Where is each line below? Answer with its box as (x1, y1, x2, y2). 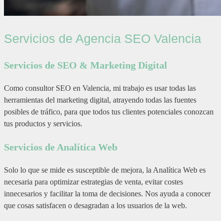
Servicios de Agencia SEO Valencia (4, 31, 201, 45)
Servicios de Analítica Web (4, 142, 117, 153)
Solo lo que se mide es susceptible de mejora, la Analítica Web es (4, 166, 206, 175)
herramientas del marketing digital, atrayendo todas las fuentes (4, 96, 196, 105)
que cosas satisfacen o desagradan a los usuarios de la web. (4, 201, 187, 210)
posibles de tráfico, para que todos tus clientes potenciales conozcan (4, 108, 214, 116)
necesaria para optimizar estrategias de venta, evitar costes (4, 178, 183, 186)
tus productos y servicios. (4, 119, 82, 128)
